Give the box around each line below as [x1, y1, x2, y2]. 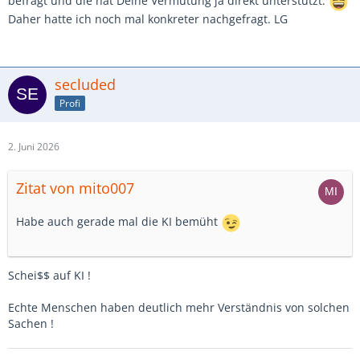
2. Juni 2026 [8, 140, 59, 153]
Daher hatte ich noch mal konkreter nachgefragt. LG [8, 11, 288, 27]
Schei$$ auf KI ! [8, 268, 91, 283]
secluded [55, 75, 116, 94]
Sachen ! [8, 316, 54, 331]
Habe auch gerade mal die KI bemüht [16, 214, 221, 230]
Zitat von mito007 [16, 178, 134, 198]
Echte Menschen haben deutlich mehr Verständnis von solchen [8, 300, 350, 315]
